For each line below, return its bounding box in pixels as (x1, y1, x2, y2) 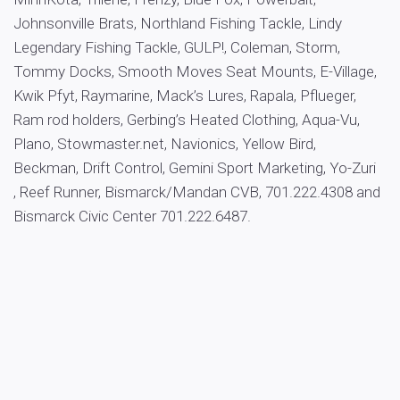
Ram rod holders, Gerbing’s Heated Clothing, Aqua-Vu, (13, 111, 360, 129)
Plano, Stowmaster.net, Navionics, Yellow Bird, (13, 135, 316, 153)
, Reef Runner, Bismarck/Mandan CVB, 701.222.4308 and (13, 183, 380, 201)
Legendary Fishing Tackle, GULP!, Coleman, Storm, (13, 38, 340, 56)
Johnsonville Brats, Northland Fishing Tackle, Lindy (13, 14, 342, 32)
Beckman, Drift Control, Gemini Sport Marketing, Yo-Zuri (13, 159, 376, 177)
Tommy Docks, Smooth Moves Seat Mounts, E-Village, (13, 62, 377, 80)
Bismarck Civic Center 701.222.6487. (13, 207, 251, 225)
